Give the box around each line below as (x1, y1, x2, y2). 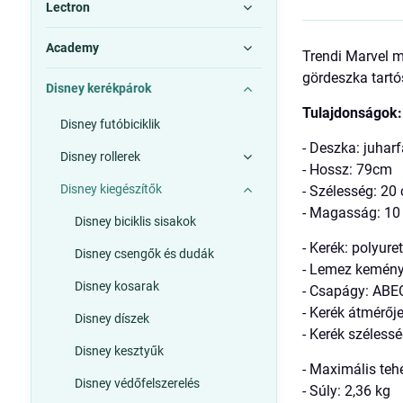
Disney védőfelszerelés (74, 376, 200, 390)
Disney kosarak (74, 279, 159, 293)
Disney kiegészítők (59, 182, 162, 196)
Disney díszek (74, 311, 149, 326)
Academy (45, 40, 99, 55)
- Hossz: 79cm (302, 161, 393, 179)
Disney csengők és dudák (74, 246, 214, 261)
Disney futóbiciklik (59, 117, 160, 131)
